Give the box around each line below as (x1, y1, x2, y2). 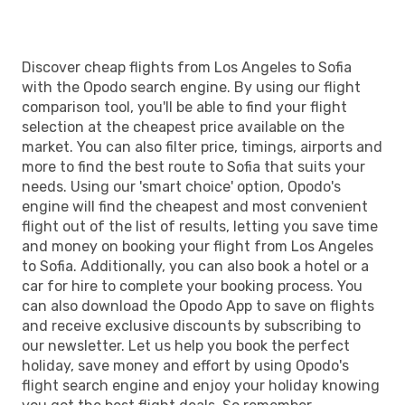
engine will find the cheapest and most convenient (22, 197, 368, 215)
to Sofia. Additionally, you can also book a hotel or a (22, 257, 369, 275)
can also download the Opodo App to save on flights (22, 297, 374, 315)
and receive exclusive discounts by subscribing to (22, 316, 361, 334)
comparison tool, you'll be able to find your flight (22, 98, 347, 116)
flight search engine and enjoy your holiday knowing (22, 376, 380, 394)
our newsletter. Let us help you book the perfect (22, 336, 350, 354)
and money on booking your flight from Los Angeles (22, 237, 373, 255)
